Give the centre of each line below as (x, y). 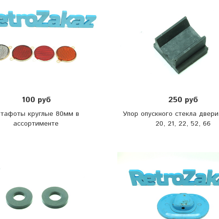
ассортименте (36, 123)
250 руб (183, 100)
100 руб (36, 100)
